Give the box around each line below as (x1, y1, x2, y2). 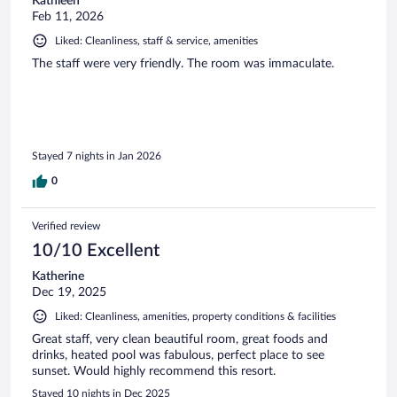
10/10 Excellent (32, 241, 160, 260)
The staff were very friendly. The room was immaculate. (32, 58, 334, 71)
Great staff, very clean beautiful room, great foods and (32, 332, 328, 346)
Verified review (32, 220, 100, 231)
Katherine (32, 269, 84, 283)
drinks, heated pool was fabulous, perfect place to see (32, 348, 324, 362)
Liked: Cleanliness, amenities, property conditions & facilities (55, 310, 336, 322)
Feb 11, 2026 (32, 11, 104, 24)
